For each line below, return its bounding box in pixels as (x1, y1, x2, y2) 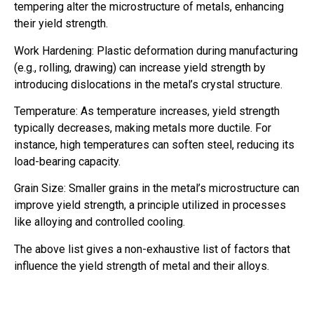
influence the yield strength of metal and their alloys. (14, 259, 269, 273)
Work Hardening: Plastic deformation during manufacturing (14, 43, 298, 57)
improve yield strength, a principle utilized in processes (14, 198, 286, 212)
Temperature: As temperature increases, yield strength (14, 104, 280, 118)
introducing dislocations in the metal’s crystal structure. (14, 77, 282, 91)
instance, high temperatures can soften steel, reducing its (14, 138, 294, 152)
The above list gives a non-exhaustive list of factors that (14, 242, 290, 256)
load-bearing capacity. (14, 155, 121, 169)
